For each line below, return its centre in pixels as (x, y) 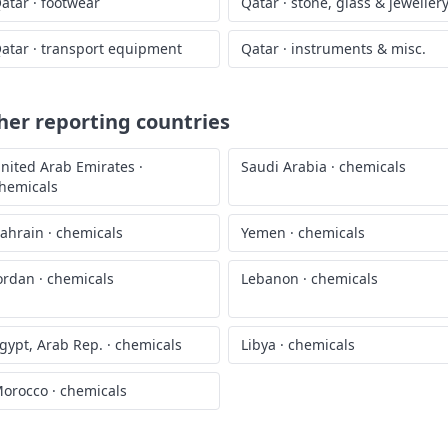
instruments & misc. (358, 48)
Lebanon (270, 278)
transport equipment (111, 48)
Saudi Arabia (284, 166)
